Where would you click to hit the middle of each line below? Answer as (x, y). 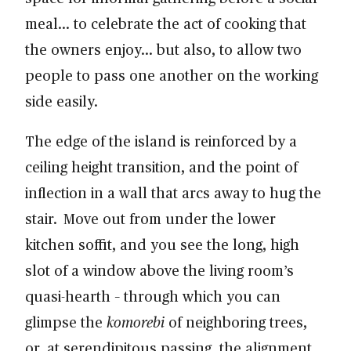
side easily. (69, 100)
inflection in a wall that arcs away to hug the (173, 192)
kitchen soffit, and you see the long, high (162, 244)
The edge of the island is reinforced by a (161, 140)
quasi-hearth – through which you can (153, 295)
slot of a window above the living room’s (159, 270)
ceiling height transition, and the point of (161, 166)
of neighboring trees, (236, 321)
